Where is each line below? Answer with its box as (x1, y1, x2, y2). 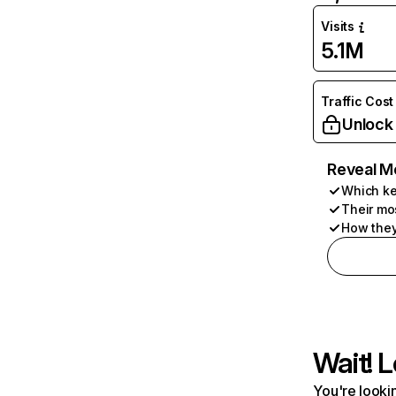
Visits (321, 19, 354, 34)
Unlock (342, 115, 393, 133)
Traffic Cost (321, 94, 394, 109)
